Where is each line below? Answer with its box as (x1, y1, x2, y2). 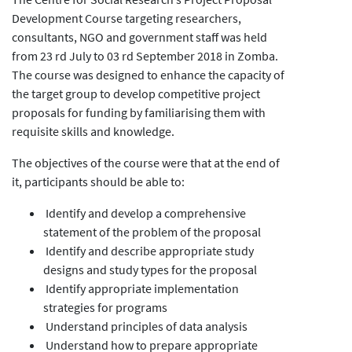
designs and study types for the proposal (43, 262, 257, 278)
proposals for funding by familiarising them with (12, 104, 266, 121)
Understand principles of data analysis (43, 318, 247, 335)
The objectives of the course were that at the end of (12, 155, 280, 171)
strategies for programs (43, 299, 167, 316)
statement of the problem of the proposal (43, 224, 261, 240)
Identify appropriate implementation (43, 280, 239, 297)
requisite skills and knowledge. (12, 123, 174, 140)
